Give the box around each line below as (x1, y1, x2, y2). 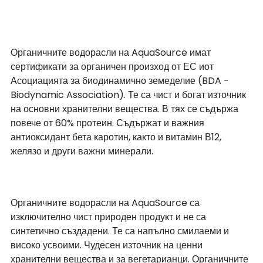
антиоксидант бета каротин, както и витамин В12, (11, 130, 224, 144)
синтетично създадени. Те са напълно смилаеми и (11, 224, 231, 238)
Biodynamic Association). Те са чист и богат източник (11, 87, 248, 102)
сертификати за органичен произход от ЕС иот (11, 59, 216, 73)
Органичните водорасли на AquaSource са (11, 195, 202, 210)
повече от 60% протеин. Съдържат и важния (11, 116, 207, 130)
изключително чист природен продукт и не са (11, 210, 211, 224)
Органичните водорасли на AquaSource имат (11, 45, 213, 59)
